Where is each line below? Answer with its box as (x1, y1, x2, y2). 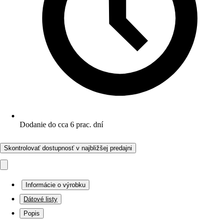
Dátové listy (24, 195, 57, 203)
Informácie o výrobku (26, 181, 85, 189)
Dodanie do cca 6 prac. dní (20, 120, 103, 129)
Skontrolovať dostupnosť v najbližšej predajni (4, 144, 132, 152)
